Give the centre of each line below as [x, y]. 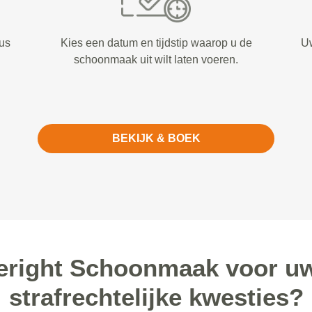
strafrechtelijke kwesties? [156, 297]
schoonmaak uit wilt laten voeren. [156, 60]
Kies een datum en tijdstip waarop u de [156, 43]
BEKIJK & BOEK [156, 138]
